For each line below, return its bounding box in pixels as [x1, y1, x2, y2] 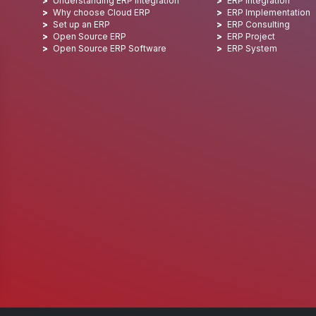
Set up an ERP [53, 19, 110, 30]
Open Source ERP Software [53, 43, 166, 54]
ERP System [227, 43, 278, 54]
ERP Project [227, 31, 276, 42]
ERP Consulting [227, 19, 291, 30]
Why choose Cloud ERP [53, 7, 150, 18]
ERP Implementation [227, 7, 311, 18]
